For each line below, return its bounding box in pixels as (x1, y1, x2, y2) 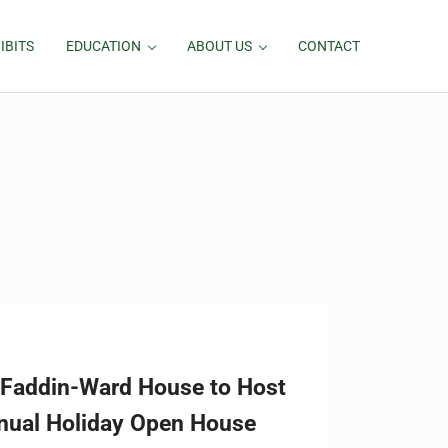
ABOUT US (187, 37, 252, 55)
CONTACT (298, 37, 360, 55)
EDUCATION (66, 37, 141, 55)
